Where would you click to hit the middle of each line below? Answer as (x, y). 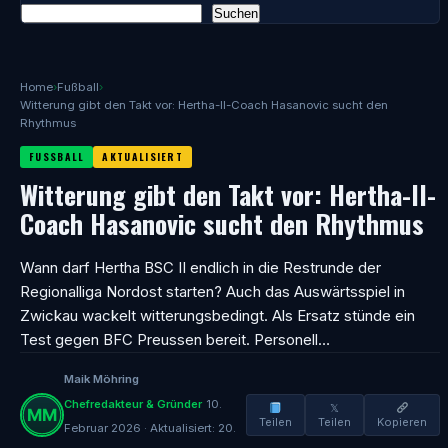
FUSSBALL (54, 156)
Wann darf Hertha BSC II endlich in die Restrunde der (200, 267)
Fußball (78, 87)
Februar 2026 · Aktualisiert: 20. (150, 428)
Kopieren (402, 422)
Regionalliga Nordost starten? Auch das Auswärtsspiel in (212, 291)
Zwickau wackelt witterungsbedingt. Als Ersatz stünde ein (217, 315)
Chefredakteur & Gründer (133, 404)
